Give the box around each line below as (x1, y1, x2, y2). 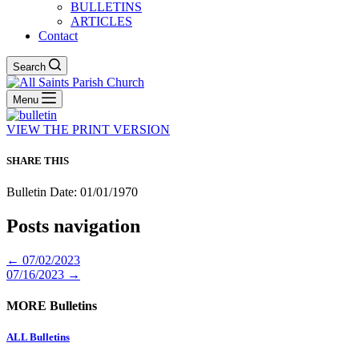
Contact (38, 28, 78, 42)
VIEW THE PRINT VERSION (6, 122, 170, 136)
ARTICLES (71, 14, 132, 28)
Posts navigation (6, 215, 140, 236)
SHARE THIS (6, 154, 69, 167)
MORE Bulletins (6, 299, 97, 313)
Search (13, 60, 46, 73)
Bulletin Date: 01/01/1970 (6, 185, 138, 200)
